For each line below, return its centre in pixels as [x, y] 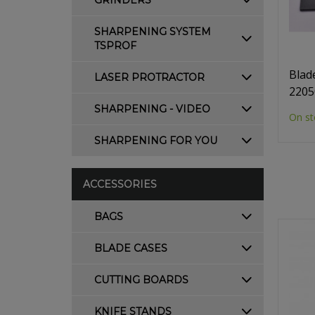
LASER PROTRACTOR [149, 77]
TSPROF [115, 46]
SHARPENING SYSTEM [153, 32]
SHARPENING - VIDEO [152, 109]
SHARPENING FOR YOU [156, 141]
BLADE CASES [131, 248]
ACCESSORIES [120, 184]
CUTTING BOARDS [141, 280]
